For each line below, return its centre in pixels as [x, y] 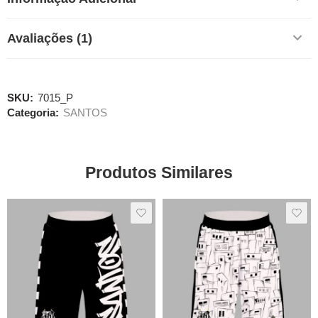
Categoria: [33, 113]
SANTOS [85, 113]
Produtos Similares [159, 172]
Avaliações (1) [50, 38]
